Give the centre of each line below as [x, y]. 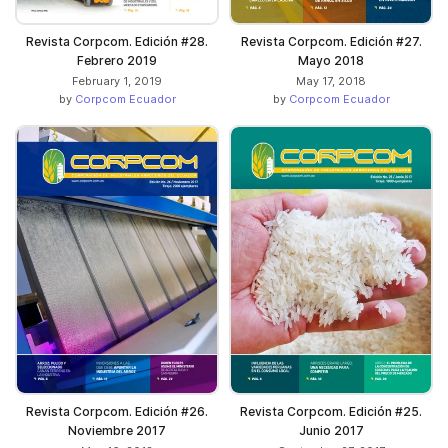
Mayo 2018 [331, 60]
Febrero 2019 [117, 60]
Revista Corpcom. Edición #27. [331, 41]
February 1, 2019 [117, 80]
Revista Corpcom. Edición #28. [117, 41]
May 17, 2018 [331, 80]
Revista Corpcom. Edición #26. [117, 412]
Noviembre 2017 [117, 431]
